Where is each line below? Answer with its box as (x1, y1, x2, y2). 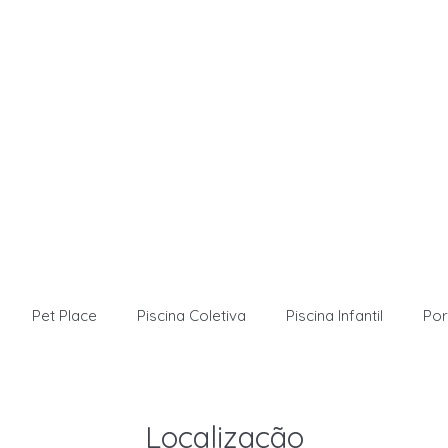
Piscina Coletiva (137, 306, 246, 325)
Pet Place (32, 306, 97, 325)
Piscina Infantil (286, 306, 383, 325)
